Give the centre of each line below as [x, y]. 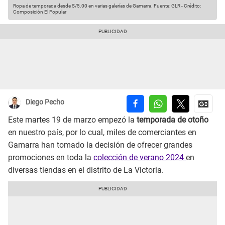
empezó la [116, 120]
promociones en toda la [51, 158]
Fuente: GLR [166, 6]
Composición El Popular [40, 12]
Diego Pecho [45, 102]
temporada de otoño [172, 120]
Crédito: [192, 6]
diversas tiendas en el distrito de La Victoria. [86, 170]
